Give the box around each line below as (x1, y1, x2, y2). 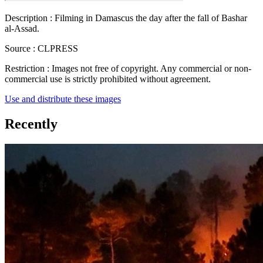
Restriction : (5, 63, 49, 74)
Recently (5, 116, 58, 132)
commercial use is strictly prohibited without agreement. (5, 74, 211, 85)
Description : (5, 13, 52, 23)
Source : (5, 43, 35, 54)
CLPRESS (35, 43, 78, 54)
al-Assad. (5, 23, 39, 34)
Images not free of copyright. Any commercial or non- (49, 63, 251, 74)
